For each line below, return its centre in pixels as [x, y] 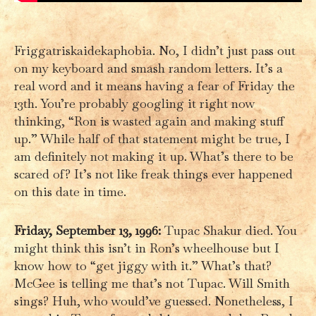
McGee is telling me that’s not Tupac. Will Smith [152, 283]
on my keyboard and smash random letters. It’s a [148, 68]
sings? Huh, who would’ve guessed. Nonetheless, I [154, 300]
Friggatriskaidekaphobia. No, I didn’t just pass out [155, 50]
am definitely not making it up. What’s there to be [154, 156]
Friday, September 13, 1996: [87, 230]
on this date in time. [70, 191]
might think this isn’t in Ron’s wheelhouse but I [147, 248]
